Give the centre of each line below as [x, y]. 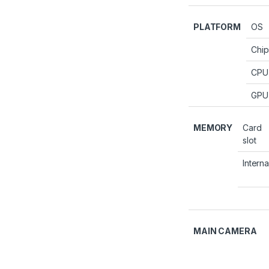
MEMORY [213, 127]
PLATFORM [217, 26]
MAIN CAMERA [225, 231]
